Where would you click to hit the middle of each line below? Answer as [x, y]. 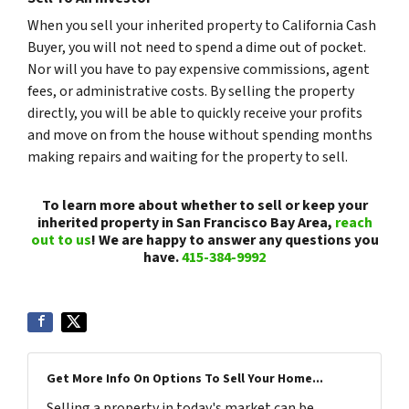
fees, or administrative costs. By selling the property [191, 91]
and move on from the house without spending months [200, 135]
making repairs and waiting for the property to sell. [188, 157]
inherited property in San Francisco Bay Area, [186, 223]
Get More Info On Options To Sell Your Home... [185, 379]
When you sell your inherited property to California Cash [202, 26]
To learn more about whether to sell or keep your [204, 205]
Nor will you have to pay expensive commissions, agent [199, 69]
